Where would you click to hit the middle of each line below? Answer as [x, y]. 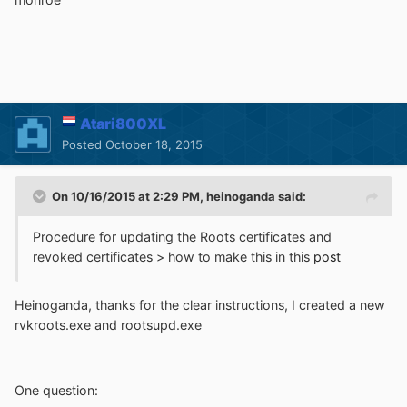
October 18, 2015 [154, 145]
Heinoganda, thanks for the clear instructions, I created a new [200, 304]
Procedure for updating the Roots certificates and [182, 237]
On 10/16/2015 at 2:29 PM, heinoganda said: [179, 197]
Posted [84, 145]
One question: [56, 391]
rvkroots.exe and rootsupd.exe [108, 324]
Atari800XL [123, 124]
